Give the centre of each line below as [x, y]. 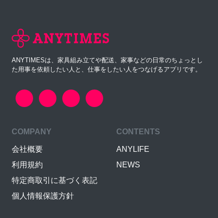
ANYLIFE [133, 149]
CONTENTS [138, 131]
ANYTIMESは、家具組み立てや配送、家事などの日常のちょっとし [107, 60]
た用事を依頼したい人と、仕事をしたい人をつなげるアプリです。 [107, 69]
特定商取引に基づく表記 [54, 180]
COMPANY [32, 131]
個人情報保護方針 [43, 196]
